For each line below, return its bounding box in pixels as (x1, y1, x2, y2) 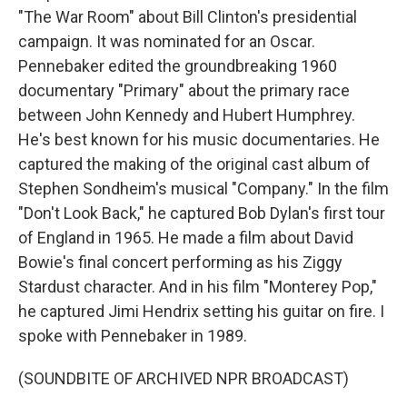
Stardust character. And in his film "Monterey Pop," (18, 277, 377, 296)
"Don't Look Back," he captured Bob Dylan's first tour (18, 203, 385, 223)
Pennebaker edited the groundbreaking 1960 (18, 56, 337, 75)
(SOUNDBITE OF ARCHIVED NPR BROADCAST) (18, 369, 349, 388)
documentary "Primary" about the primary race (18, 81, 350, 100)
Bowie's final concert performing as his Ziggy (18, 253, 342, 272)
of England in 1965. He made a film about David (18, 228, 353, 247)
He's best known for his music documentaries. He (18, 130, 380, 149)
